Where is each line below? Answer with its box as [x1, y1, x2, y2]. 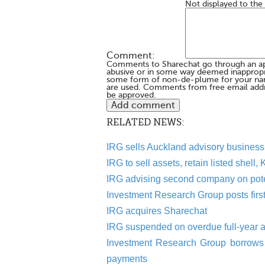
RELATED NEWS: [106, 117, 185, 128]
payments [106, 253, 147, 264]
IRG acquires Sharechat [106, 205, 207, 216]
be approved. [106, 90, 156, 99]
